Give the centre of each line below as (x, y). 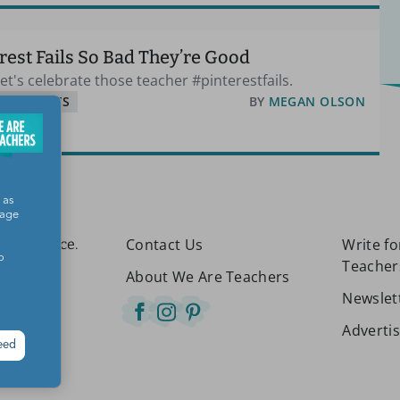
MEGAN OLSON (317, 102)
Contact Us (165, 245)
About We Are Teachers (208, 277)
